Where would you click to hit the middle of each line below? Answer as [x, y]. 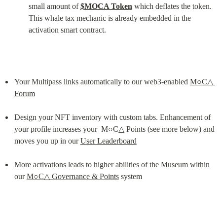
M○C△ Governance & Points [73, 177]
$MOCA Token [106, 6]
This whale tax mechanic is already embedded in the [110, 18]
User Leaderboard [108, 141]
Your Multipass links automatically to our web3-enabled [102, 82]
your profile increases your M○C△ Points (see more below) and [114, 129]
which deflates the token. [172, 6]
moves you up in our [47, 141]
